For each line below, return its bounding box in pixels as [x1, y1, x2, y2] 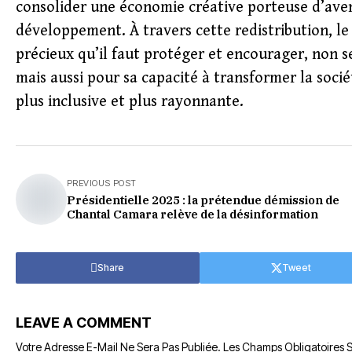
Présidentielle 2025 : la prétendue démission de [67, 192, 339, 207]
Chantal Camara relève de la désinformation [67, 207, 318, 222]
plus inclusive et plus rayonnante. [16, 93, 244, 111]
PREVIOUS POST [67, 178, 137, 189]
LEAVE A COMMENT [16, 314, 152, 331]
